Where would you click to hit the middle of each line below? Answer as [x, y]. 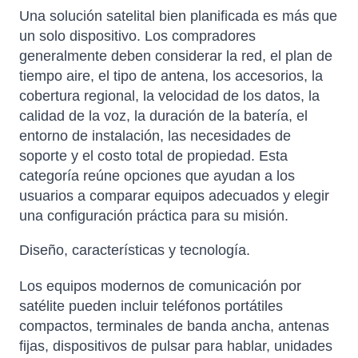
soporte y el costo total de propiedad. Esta [153, 156]
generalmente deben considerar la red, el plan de [176, 56]
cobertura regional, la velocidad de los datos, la [169, 96]
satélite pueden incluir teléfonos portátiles [151, 306]
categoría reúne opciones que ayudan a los [157, 176]
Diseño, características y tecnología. [135, 251]
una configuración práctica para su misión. [154, 216]
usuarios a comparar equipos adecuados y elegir [174, 196]
